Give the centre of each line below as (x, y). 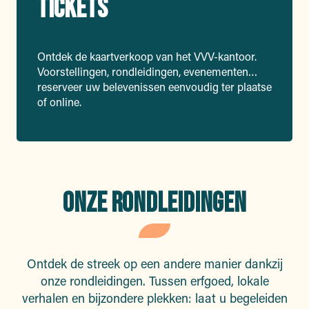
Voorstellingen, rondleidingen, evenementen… (147, 72)
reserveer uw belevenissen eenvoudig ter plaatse (154, 87)
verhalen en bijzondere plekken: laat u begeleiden (154, 298)
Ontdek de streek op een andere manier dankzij (154, 264)
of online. (59, 102)
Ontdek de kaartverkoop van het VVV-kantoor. (147, 57)
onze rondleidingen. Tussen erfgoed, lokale (154, 281)
